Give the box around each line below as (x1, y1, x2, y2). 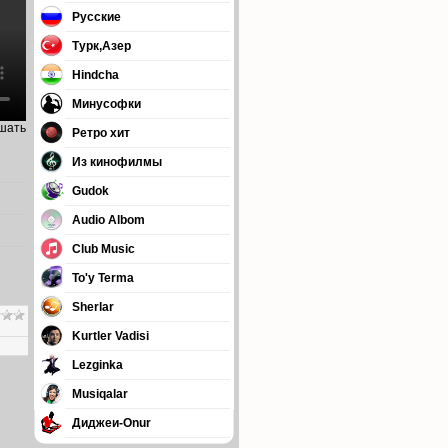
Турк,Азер (72, 39, 131, 53)
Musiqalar (72, 387, 128, 401)
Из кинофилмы (72, 155, 162, 169)
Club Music (72, 242, 135, 256)
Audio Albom (72, 213, 145, 227)
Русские (72, 10, 121, 24)
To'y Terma (72, 271, 134, 285)
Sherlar (72, 300, 114, 314)
